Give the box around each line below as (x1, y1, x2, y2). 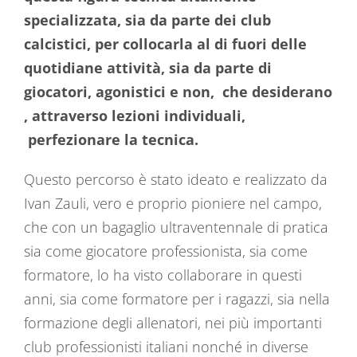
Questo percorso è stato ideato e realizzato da (24, 170, 328, 189)
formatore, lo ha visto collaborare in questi (24, 265, 302, 284)
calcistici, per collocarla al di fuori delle (24, 34, 307, 53)
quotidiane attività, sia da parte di (24, 58, 272, 77)
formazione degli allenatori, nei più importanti (24, 313, 322, 332)
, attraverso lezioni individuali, (24, 106, 245, 125)
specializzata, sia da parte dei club (24, 10, 271, 29)
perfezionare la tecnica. (24, 130, 198, 149)
